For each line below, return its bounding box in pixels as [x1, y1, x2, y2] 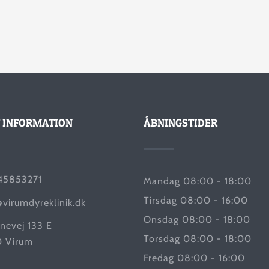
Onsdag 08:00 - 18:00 [143, 214, 250, 226]
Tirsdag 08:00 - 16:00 [143, 195, 248, 207]
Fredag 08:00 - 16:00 [143, 252, 245, 264]
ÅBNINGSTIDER [143, 116, 217, 130]
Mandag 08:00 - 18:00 [143, 175, 252, 187]
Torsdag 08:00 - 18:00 [143, 233, 252, 245]
